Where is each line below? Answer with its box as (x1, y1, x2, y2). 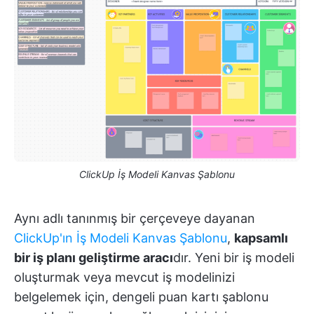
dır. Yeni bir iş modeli (173, 250, 294, 265)
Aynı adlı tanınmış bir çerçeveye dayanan (14, 210, 255, 226)
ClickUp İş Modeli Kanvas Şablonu (79, 168, 235, 180)
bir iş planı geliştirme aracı (14, 250, 173, 265)
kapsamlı (234, 230, 288, 245)
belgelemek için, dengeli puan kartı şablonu (14, 289, 268, 304)
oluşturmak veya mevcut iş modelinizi (14, 269, 235, 285)
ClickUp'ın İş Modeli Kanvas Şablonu (14, 230, 227, 245)
